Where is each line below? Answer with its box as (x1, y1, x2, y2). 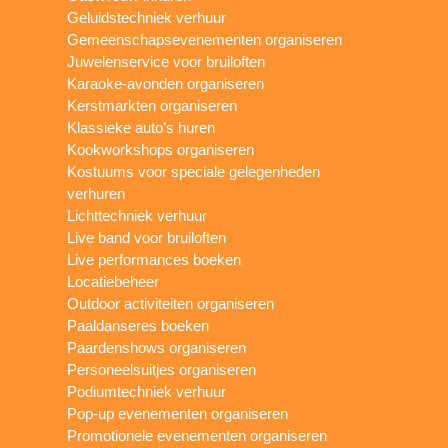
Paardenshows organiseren (67, 338, 247, 356)
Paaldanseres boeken (67, 316, 210, 334)
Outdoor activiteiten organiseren (67, 294, 275, 312)
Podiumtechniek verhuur (67, 382, 227, 400)
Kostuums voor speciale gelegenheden (67, 162, 321, 180)
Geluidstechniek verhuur (67, 8, 227, 26)
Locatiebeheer (67, 272, 160, 290)
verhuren (67, 184, 126, 202)
